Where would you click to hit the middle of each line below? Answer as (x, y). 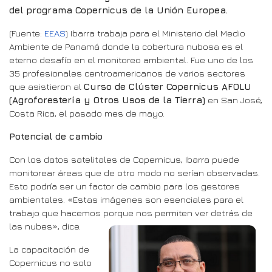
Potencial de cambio (56, 136)
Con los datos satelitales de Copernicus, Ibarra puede (124, 159)
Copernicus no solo (50, 262)
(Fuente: (27, 33)
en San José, (234, 100)
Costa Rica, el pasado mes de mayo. (87, 113)
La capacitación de (49, 249)
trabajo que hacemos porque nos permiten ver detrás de (131, 212)
